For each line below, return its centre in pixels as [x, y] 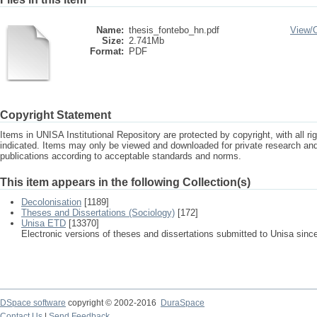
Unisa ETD [44, 223]
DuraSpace [183, 303]
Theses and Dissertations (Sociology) [98, 213]
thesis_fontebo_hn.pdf [174, 30]
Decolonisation [51, 202]
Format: [107, 51]
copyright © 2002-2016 [113, 303]
